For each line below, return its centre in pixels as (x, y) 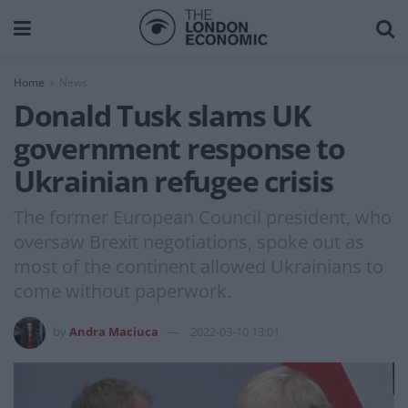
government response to (179, 148)
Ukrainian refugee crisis (173, 181)
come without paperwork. (122, 291)
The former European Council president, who (203, 217)
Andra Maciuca (114, 331)
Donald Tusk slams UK (162, 115)
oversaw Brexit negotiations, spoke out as (189, 241)
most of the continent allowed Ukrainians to (199, 266)
